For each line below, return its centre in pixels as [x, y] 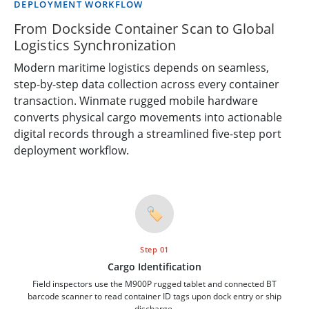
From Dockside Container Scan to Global [144, 28]
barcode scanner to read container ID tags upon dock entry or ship [154, 296]
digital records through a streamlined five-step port [148, 133]
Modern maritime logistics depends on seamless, [141, 67]
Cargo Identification [154, 266]
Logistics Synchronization [95, 45]
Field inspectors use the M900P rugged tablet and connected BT [154, 283]
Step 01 [154, 249]
